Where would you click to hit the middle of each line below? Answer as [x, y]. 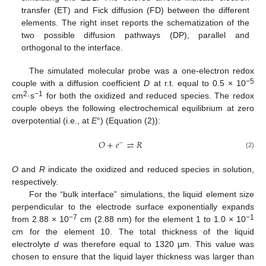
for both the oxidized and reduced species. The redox [148, 95]
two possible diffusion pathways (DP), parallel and [135, 35]
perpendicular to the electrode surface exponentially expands [133, 206]
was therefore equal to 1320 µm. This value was [157, 244]
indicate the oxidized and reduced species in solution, [150, 169]
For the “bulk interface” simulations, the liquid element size [141, 194]
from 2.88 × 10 [40, 219]
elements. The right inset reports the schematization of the [135, 23]
